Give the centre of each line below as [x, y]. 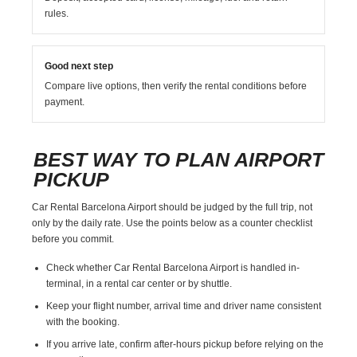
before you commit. [73, 239]
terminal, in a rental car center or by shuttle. [139, 283]
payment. [65, 102]
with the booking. [83, 322]
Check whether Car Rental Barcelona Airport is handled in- [173, 267]
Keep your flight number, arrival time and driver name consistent [184, 306]
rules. [57, 13]
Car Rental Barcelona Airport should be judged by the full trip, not [173, 207]
